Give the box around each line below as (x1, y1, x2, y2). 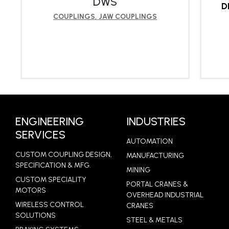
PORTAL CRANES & (126, 180, 189, 189)
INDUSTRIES (126, 114, 186, 129)
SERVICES (15, 128, 65, 142)
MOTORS (15, 186, 46, 195)
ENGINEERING (15, 114, 84, 129)
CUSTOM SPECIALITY (15, 175, 86, 185)
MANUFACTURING (126, 151, 185, 161)
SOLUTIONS (15, 211, 56, 220)
